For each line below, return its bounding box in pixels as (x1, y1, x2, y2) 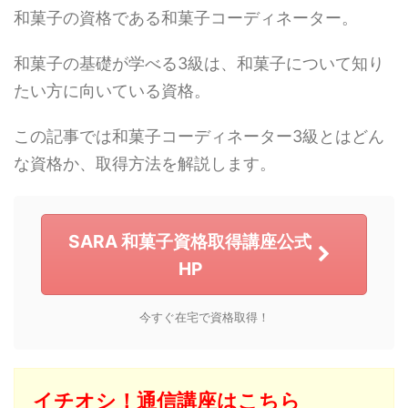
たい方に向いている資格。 (14, 81, 210, 101)
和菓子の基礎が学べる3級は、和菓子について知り (14, 54, 384, 74)
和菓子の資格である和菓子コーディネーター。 (14, 8, 358, 28)
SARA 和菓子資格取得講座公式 (68, 229, 311, 252)
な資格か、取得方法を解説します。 (14, 154, 276, 174)
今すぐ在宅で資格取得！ (138, 311, 270, 325)
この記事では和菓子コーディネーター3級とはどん (14, 127, 384, 147)
